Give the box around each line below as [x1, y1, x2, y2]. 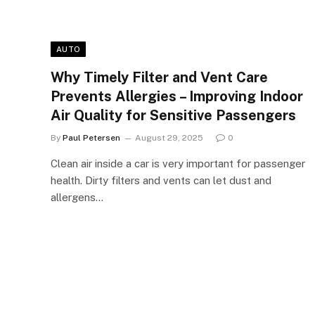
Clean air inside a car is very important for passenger [51, 157, 305, 169]
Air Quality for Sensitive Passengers [51, 106, 296, 124]
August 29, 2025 [135, 132, 203, 143]
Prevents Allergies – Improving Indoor [51, 87, 303, 105]
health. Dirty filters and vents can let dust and [51, 174, 271, 186]
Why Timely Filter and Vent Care [51, 68, 268, 86]
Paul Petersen [63, 132, 120, 143]
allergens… [51, 191, 103, 203]
